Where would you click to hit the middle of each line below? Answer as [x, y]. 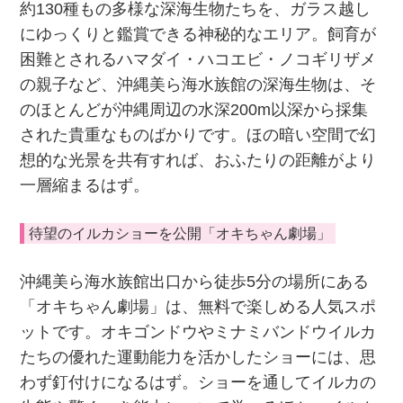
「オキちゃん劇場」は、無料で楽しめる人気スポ [198, 306]
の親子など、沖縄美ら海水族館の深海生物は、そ [198, 85]
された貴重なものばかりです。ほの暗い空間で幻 [198, 135]
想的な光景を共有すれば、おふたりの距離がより [198, 161]
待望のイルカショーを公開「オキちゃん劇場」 [180, 233]
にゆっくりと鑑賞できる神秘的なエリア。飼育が [198, 35]
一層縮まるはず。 [85, 186]
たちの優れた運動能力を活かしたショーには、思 [198, 357]
